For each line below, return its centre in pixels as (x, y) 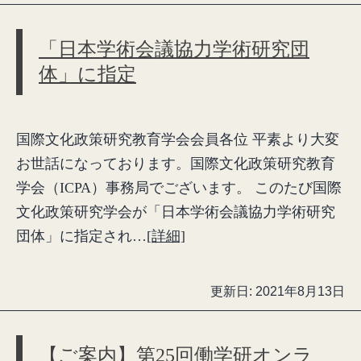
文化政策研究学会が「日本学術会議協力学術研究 (176, 212)
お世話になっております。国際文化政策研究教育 (176, 164)
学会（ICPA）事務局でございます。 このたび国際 (179, 188)
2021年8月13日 (300, 291)
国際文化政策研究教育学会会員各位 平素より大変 (178, 139)
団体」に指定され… (81, 236)
